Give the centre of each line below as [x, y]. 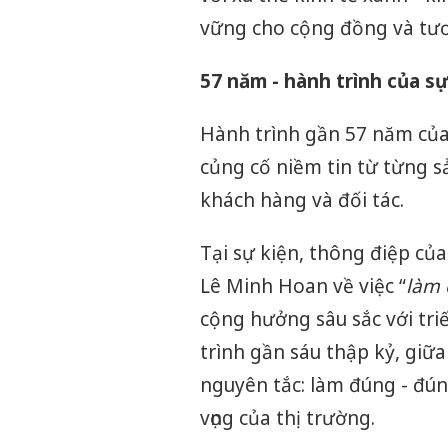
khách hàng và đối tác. [301, 200]
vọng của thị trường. [287, 418]
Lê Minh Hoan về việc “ [302, 286]
